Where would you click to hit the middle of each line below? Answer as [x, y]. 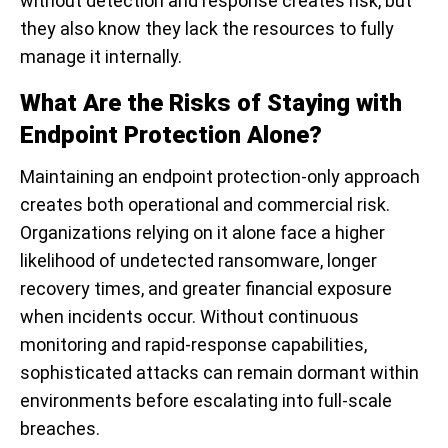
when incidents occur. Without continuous [189, 317]
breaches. [60, 429]
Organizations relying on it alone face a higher [202, 233]
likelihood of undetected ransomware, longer [198, 261]
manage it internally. [101, 57]
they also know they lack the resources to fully [207, 29]
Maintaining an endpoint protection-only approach [220, 177]
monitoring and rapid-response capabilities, [193, 345]
